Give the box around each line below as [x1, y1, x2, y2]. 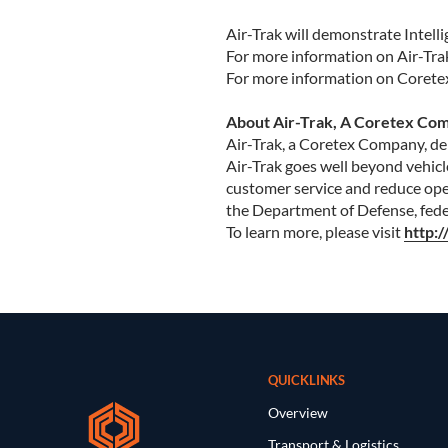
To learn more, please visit [225, 222, 404, 242]
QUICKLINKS [268, 372, 346, 389]
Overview [268, 404, 329, 422]
